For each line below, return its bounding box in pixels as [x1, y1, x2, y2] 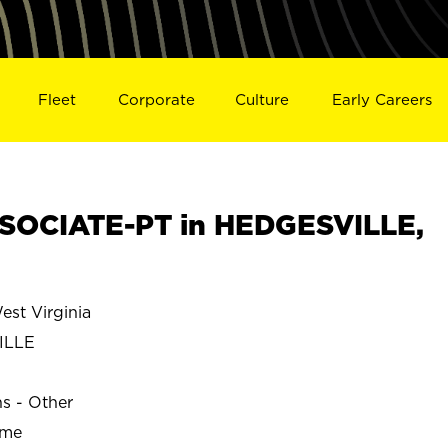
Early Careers [332, 90, 433, 108]
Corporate [117, 90, 195, 108]
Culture [235, 90, 290, 108]
